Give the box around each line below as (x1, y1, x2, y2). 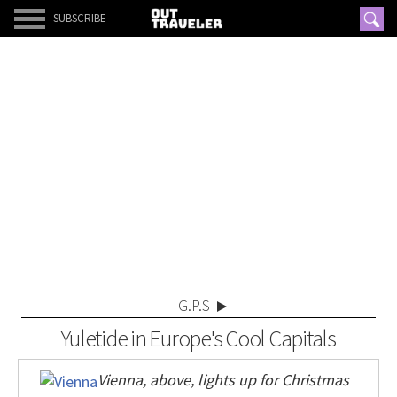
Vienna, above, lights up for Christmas (97, 370, 349, 390)
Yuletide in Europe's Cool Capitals (61, 323, 336, 353)
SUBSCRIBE (53, 11, 106, 26)
